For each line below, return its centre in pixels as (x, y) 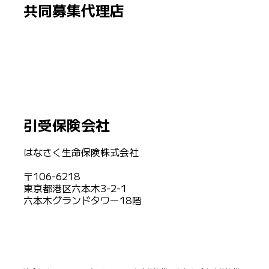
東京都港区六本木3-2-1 (75, 188)
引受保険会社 (66, 124)
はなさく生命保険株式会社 (81, 152)
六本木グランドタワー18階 (82, 200)
